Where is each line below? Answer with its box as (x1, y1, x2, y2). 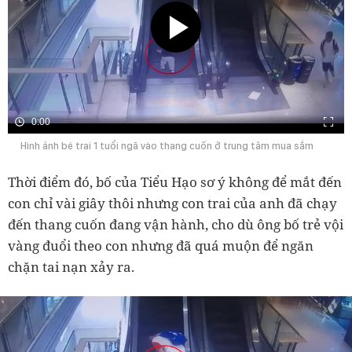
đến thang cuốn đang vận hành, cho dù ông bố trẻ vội (8, 214, 343, 233)
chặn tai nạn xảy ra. (8, 257, 134, 276)
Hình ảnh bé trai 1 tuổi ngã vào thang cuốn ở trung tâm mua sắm (20, 139, 313, 152)
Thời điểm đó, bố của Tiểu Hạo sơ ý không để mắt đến (8, 172, 342, 191)
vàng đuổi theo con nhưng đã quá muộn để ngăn (8, 236, 313, 255)
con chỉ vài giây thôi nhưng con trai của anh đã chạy (8, 193, 337, 212)
